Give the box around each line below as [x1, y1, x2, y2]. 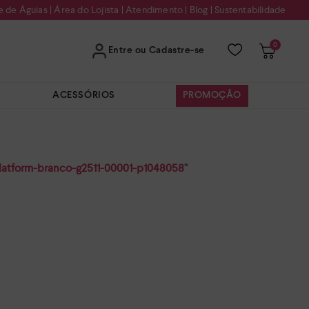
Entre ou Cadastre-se [108, 46, 205, 55]
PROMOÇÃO [182, 91, 242, 100]
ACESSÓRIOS [52, 91, 115, 100]
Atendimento [125, 3, 183, 16]
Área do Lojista [54, 3, 119, 16]
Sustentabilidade [215, 3, 286, 16]
